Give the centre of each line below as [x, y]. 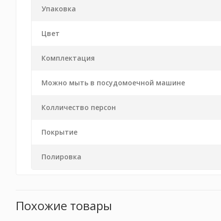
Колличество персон [79, 107]
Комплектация [68, 58]
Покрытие [59, 132]
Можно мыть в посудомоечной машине [113, 83]
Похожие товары [64, 205]
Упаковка [59, 9]
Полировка [61, 157]
